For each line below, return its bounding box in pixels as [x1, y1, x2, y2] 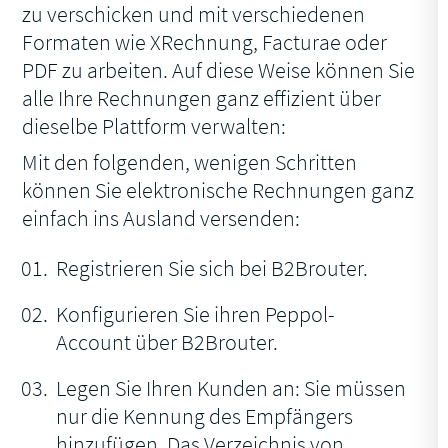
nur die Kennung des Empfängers [56, 402, 354, 431]
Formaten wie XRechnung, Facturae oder [22, 28, 388, 57]
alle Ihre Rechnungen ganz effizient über [22, 84, 382, 113]
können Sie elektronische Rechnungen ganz [22, 176, 415, 205]
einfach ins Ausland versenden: [22, 204, 301, 233]
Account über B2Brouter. [56, 328, 279, 357]
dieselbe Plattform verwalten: [22, 112, 287, 141]
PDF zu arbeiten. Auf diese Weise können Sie [22, 56, 416, 85]
